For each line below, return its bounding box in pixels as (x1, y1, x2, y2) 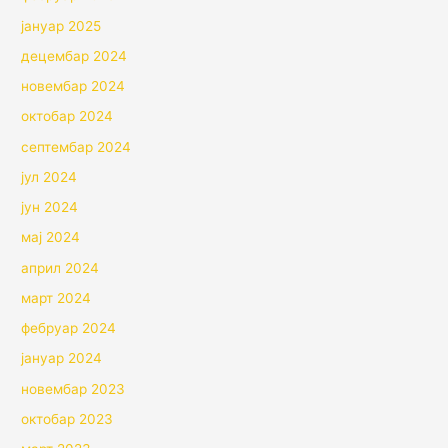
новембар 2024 (21, 78, 126, 95)
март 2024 (21, 289, 92, 306)
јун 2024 (21, 199, 79, 216)
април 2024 (21, 259, 100, 276)
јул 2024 (21, 168, 78, 185)
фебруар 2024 (21, 320, 117, 337)
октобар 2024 (21, 108, 114, 125)
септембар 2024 (21, 138, 132, 155)
